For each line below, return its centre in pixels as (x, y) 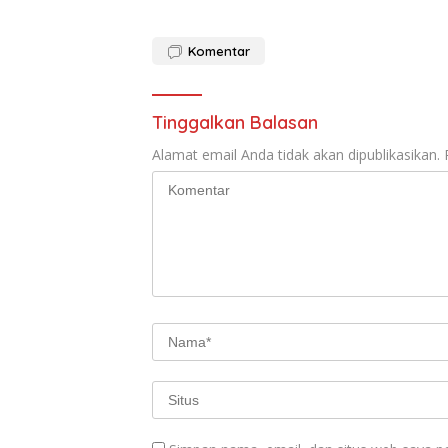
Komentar (219, 51)
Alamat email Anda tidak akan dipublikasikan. (296, 155)
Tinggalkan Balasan (235, 123)
